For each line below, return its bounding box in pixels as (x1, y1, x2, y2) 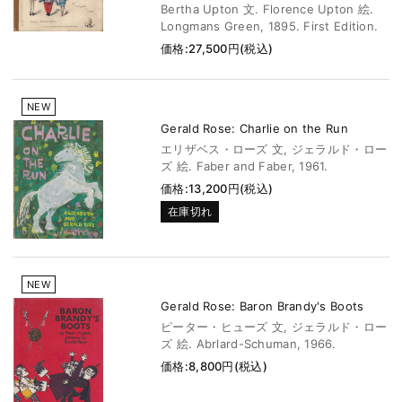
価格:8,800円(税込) (161, 358, 267, 373)
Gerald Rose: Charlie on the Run (161, 120, 348, 135)
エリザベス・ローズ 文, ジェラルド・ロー (161, 141, 388, 156)
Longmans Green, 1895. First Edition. (161, 18, 379, 33)
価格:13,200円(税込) (161, 180, 274, 196)
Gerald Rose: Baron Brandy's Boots (161, 298, 364, 313)
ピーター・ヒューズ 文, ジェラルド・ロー (161, 319, 388, 334)
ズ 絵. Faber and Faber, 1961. (161, 158, 328, 173)
